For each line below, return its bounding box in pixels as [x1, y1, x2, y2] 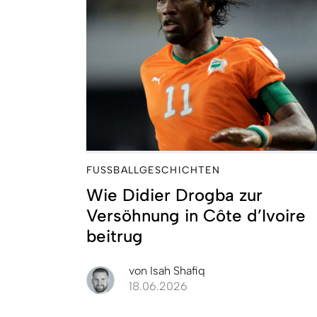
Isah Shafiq [147, 263, 205, 277]
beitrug [86, 225, 143, 246]
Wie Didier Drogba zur [86, 184, 263, 205]
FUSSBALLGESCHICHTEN [86, 163, 221, 176]
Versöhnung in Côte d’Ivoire [86, 204, 306, 226]
